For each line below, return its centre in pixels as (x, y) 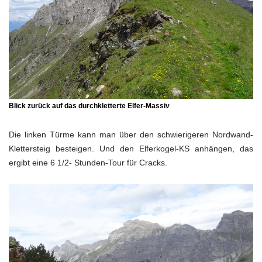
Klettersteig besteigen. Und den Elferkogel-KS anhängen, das (131, 149)
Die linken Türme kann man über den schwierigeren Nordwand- (131, 135)
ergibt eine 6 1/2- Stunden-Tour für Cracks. (88, 163)
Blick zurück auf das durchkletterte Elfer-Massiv (89, 106)
